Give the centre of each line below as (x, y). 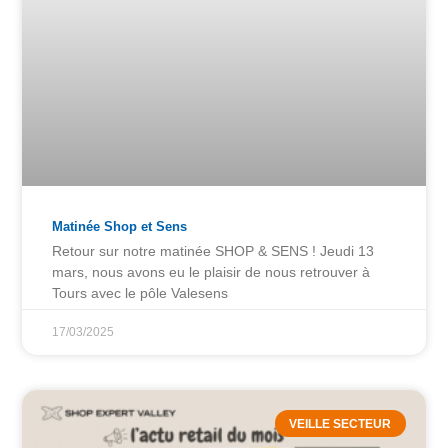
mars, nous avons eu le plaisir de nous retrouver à (211, 272)
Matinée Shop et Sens (120, 227)
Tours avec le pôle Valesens (140, 293)
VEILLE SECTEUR (340, 423)
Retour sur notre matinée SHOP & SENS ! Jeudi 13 (213, 251)
